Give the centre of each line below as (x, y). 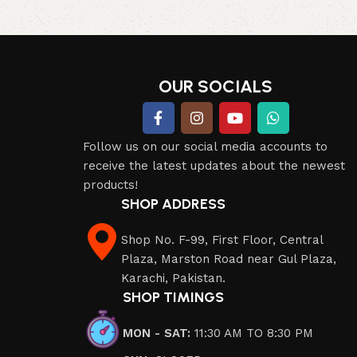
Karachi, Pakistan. (174, 279)
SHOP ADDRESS (174, 204)
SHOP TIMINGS (174, 298)
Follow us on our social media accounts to (206, 147)
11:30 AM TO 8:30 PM (252, 333)
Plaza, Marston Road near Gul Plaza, (229, 259)
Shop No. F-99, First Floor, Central (222, 240)
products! (111, 185)
